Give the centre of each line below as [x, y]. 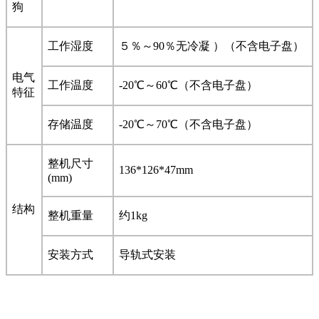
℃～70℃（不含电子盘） [196, 124]
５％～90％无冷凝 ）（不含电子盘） [211, 46]
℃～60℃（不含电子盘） [196, 85]
